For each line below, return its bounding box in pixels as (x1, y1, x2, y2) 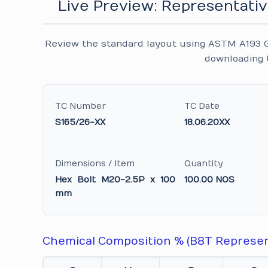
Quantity (184, 159, 223, 169)
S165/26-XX (55, 117, 106, 127)
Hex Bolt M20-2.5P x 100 (55, 175, 176, 185)
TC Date (184, 101, 220, 111)
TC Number (55, 101, 106, 111)
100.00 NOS (184, 175, 235, 185)
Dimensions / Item (55, 159, 135, 169)
